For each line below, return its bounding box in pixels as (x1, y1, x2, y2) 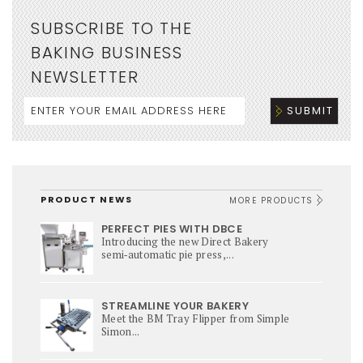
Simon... (101, 323, 140, 339)
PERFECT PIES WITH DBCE (101, 221, 243, 237)
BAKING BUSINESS (31, 41, 183, 65)
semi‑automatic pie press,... (101, 247, 234, 263)
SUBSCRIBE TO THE (31, 17, 193, 41)
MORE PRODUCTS (229, 194, 317, 207)
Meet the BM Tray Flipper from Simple (101, 310, 290, 326)
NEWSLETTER (31, 66, 139, 89)
